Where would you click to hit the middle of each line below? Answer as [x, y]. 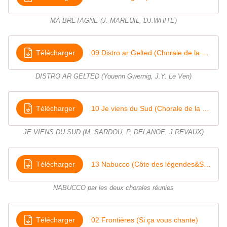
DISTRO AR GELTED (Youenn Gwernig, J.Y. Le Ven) [113, 77]
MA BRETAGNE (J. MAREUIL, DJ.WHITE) [113, 21]
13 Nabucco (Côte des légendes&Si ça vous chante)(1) [207, 164]
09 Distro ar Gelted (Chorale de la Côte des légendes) [205, 52]
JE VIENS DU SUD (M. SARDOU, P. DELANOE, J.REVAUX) [113, 133]
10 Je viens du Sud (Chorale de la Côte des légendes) [206, 108]
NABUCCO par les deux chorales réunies [113, 188]
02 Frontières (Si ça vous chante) [145, 220]
